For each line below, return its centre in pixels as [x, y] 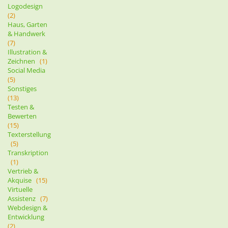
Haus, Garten [27, 24]
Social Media [28, 70]
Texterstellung [29, 134]
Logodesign [27, 6]
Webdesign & [27, 207]
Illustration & [27, 52]
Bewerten [24, 116]
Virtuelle [20, 189]
